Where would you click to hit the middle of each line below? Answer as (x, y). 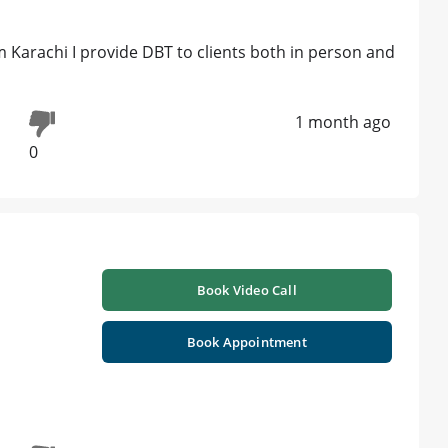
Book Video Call (246, 290)
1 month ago (343, 121)
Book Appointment (246, 342)
